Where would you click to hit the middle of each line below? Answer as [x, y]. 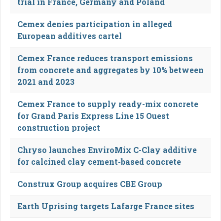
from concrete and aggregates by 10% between [110, 70]
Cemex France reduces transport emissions [105, 58]
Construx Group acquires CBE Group [90, 184]
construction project [59, 127]
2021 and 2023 [46, 81]
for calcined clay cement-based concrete [99, 161]
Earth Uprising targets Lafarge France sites [106, 206]
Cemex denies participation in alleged [95, 24]
